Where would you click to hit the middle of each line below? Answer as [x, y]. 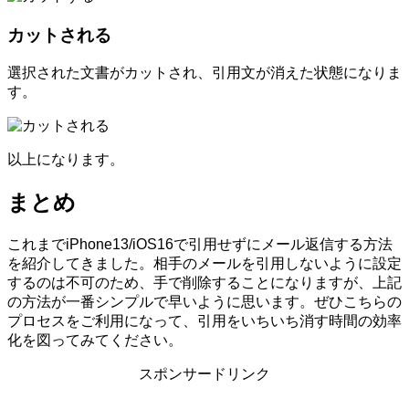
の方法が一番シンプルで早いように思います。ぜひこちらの [204, 302]
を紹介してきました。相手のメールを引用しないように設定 [204, 264]
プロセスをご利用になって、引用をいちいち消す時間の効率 [204, 321]
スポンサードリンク [204, 374]
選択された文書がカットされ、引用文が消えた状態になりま [204, 73]
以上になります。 [66, 160]
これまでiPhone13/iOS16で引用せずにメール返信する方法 [200, 245]
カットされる [59, 35]
